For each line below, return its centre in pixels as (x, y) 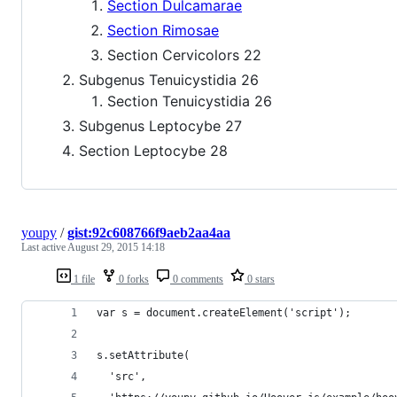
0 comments (197, 280)
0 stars (260, 280)
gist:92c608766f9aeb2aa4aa (149, 233)
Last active (44, 248)
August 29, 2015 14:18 (116, 248)
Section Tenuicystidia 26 (190, 101)
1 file (83, 280)
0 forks (132, 280)
